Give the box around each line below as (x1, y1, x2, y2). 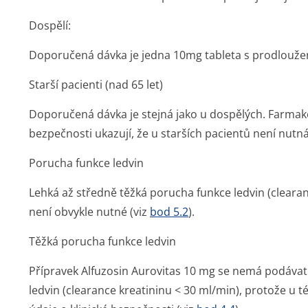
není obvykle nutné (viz (29, 204, 150, 219)
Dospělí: (29, 18, 71, 33)
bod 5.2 (150, 204, 188, 219)
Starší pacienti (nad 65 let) (29, 77, 163, 92)
